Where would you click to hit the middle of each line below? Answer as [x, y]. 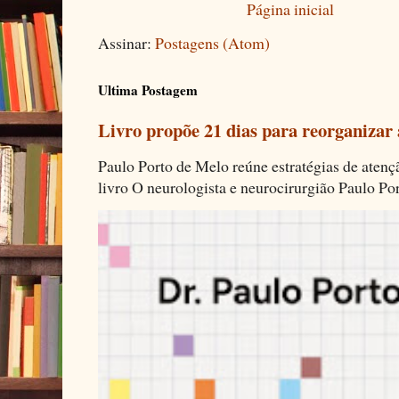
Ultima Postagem [148, 90]
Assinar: [126, 43]
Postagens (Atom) [212, 43]
